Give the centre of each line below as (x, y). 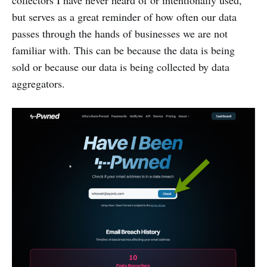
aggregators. (38, 83)
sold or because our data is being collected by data (121, 67)
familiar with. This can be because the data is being (123, 50)
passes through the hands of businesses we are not (120, 33)
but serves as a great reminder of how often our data (124, 17)
